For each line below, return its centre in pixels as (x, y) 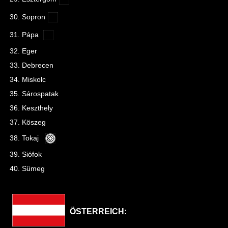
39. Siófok (26, 154)
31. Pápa (25, 34)
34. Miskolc (28, 79)
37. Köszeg (28, 122)
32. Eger (23, 51)
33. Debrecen (32, 65)
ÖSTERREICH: (97, 211)
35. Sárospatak (34, 94)
